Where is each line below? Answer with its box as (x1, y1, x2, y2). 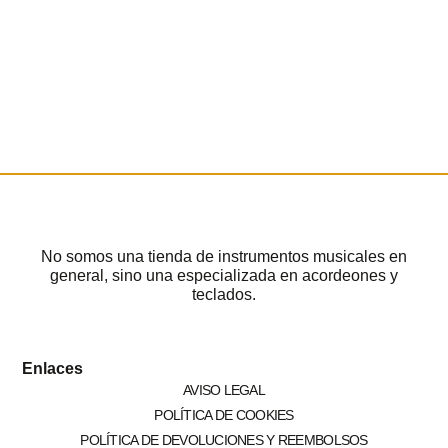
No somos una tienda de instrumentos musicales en (41, 248, 407, 266)
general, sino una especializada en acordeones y (50, 267, 398, 285)
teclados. (192, 286, 256, 304)
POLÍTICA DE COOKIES (154, 407, 294, 424)
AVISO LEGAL (182, 382, 266, 399)
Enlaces (22, 360, 84, 378)
